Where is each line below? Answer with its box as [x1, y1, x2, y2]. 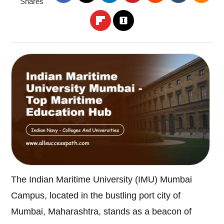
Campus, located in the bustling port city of [11, 190, 181, 201]
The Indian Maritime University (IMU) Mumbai [11, 174, 192, 185]
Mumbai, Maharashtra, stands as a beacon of [11, 206, 192, 217]
